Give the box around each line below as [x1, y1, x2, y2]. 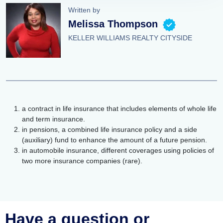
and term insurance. [22, 115, 85, 123]
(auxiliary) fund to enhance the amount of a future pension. [22, 136, 207, 144]
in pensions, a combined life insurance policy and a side [22, 125, 197, 133]
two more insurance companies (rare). [22, 157, 142, 165]
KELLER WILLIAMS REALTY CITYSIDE [68, 34, 192, 42]
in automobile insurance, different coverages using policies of [22, 146, 214, 154]
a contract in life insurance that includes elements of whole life [22, 105, 217, 112]
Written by [68, 6, 100, 14]
